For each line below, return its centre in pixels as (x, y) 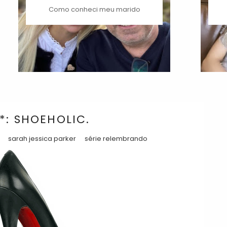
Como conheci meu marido (94, 10)
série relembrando (116, 139)
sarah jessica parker (42, 139)
